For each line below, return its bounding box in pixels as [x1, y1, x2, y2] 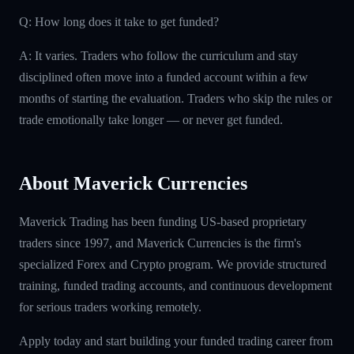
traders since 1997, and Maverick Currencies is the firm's [19, 235, 301, 250]
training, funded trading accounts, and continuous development [19, 278, 332, 292]
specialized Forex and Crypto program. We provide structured [19, 257, 326, 271]
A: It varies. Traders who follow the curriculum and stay [19, 48, 298, 62]
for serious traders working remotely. [19, 299, 201, 314]
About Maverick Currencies [19, 172, 247, 194]
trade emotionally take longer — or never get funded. [19, 112, 283, 126]
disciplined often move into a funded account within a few [19, 70, 308, 84]
